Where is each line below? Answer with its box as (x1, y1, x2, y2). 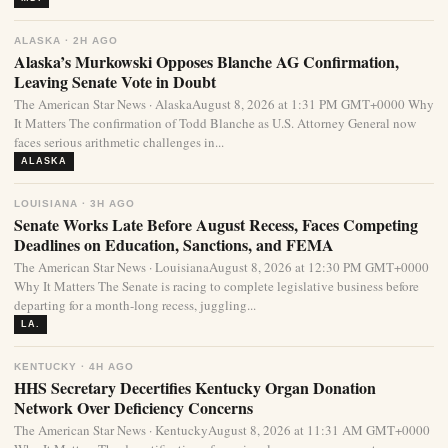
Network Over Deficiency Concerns (14, 396, 253, 419)
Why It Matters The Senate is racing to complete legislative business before (14, 277, 419, 295)
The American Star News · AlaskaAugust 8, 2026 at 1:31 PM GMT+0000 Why (14, 95, 434, 113)
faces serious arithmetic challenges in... (14, 133, 224, 151)
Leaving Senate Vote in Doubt (14, 70, 216, 93)
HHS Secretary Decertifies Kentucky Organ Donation (14, 376, 376, 399)
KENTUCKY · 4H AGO (14, 361, 134, 372)
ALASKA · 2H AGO (14, 35, 118, 46)
